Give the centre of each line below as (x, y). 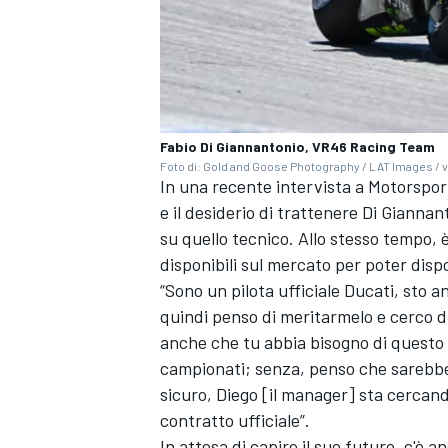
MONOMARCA (198, 383)
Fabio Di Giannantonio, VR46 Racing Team (297, 147)
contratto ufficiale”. (235, 420)
